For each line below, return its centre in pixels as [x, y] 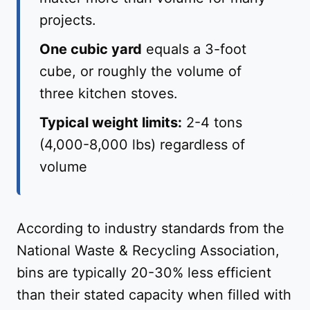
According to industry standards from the [151, 229]
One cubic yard [91, 49]
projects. [68, 20]
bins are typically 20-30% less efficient [144, 273]
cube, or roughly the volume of [140, 72]
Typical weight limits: [111, 123]
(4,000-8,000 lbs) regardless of [142, 145]
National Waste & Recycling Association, [148, 251]
